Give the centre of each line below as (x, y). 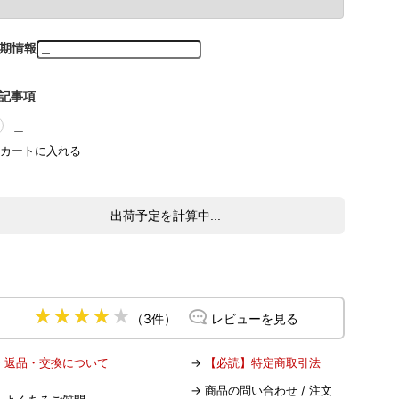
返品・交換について (57, 362)
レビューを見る (254, 318)
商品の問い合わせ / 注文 (269, 390)
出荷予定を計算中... (165, 216)
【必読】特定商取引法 (263, 362)
